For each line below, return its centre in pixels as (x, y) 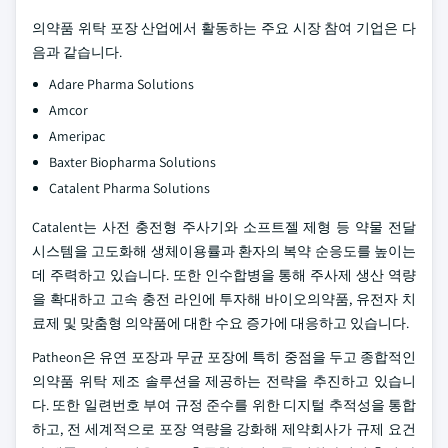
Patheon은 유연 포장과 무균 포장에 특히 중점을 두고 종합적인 (224, 357)
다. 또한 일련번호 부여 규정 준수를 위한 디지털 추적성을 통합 (224, 405)
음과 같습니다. (77, 52)
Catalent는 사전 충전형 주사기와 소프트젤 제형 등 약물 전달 (224, 227)
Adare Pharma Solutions (121, 84)
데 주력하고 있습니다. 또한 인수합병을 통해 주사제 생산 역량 (224, 275)
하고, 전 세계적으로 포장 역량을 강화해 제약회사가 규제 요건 (224, 429)
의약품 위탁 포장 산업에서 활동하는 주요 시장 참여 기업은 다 (224, 28)
